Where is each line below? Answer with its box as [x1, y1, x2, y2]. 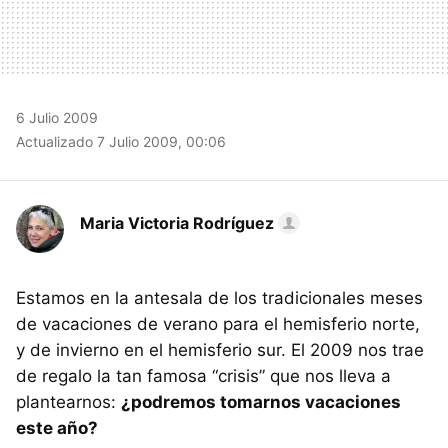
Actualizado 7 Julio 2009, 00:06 [16, 132, 226, 150]
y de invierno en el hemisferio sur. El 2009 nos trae [16, 339, 424, 360]
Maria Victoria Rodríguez [80, 212, 274, 233]
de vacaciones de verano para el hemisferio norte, [16, 313, 420, 334]
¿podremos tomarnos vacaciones [121, 391, 401, 412]
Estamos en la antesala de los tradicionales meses [16, 287, 423, 308]
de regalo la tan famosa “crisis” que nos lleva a [16, 365, 391, 386]
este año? [16, 417, 98, 438]
